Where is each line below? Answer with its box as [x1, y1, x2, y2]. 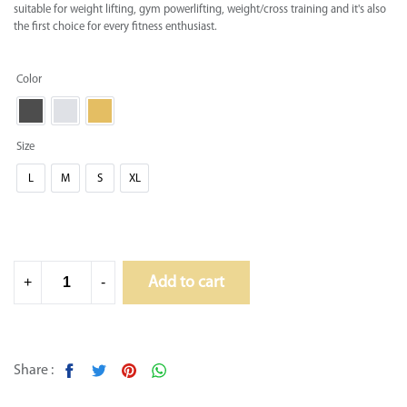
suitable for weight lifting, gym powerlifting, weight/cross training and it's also [14, 4, 386, 16]
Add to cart [148, 273, 224, 292]
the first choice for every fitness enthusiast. [14, 21, 217, 34]
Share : [14, 363, 56, 379]
